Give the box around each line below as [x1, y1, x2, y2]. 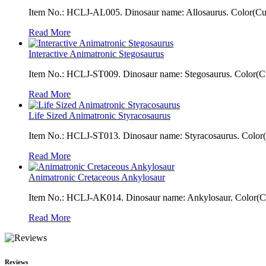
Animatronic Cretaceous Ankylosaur [28, 172, 165, 182]
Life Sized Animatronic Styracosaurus [28, 110, 170, 121]
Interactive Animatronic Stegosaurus [28, 48, 164, 59]
